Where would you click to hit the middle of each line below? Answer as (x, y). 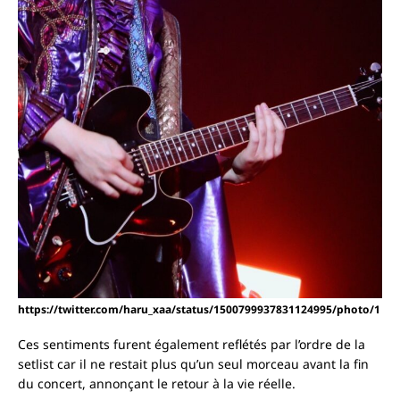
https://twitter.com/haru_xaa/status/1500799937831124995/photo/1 (199, 310)
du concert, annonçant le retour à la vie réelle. (157, 384)
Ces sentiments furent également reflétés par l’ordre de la (192, 345)
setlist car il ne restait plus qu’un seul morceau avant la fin (193, 364)
